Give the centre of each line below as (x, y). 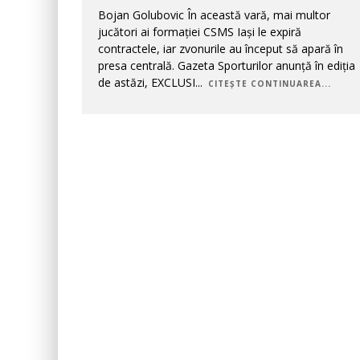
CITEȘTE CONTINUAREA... (270, 84)
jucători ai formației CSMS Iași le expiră (200, 32)
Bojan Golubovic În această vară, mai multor (214, 15)
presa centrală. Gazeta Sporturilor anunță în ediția (227, 65)
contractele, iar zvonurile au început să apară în (221, 49)
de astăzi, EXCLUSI (147, 82)
